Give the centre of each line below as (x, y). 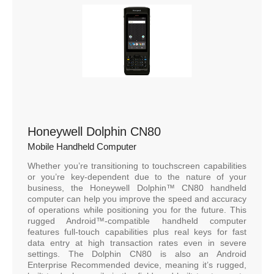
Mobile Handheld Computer (82, 147)
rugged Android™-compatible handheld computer (137, 221)
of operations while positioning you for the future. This (137, 210)
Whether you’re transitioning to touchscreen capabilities (137, 166)
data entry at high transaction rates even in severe (137, 243)
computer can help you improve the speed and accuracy (137, 199)
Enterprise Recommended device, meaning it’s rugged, (137, 265)
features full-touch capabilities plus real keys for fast (137, 232)
